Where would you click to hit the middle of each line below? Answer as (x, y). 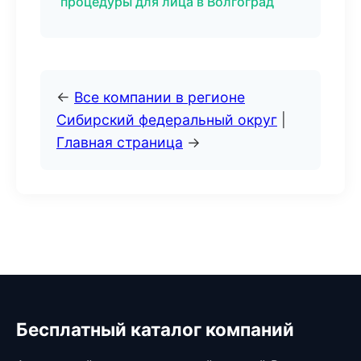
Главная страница (120, 142)
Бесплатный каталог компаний (155, 329)
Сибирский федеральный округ (167, 120)
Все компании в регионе (160, 97)
